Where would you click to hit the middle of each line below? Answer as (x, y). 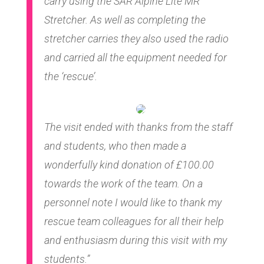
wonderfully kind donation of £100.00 (129, 164)
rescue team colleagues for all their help (134, 221)
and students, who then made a (115, 146)
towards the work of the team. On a (123, 183)
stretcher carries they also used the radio (136, 38)
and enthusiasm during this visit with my (135, 240)
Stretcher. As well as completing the (125, 19)
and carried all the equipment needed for (135, 57)
